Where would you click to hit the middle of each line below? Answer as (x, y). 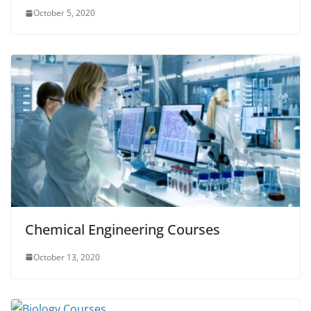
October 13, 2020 (67, 257)
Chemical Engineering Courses (123, 229)
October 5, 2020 (64, 13)
